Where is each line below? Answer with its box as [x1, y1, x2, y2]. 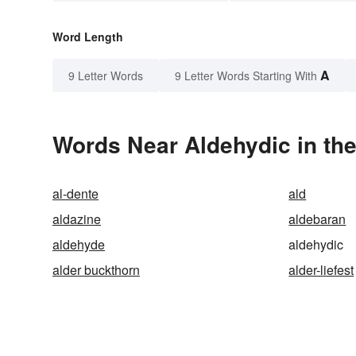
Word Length [52, 29, 123, 45]
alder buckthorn [52, 261, 140, 280]
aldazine [52, 210, 101, 229]
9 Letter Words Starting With [175, 68, 317, 84]
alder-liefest [288, 261, 354, 280]
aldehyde [52, 235, 105, 254]
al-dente [52, 184, 99, 203]
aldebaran [288, 210, 346, 229]
